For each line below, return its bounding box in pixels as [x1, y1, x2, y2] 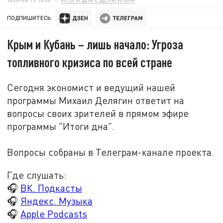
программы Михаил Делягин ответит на [7, 94, 185, 106]
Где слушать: [7, 169, 67, 181]
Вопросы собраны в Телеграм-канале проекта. [7, 146, 215, 158]
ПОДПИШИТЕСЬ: [7, 14, 52, 21]
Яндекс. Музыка [20, 195, 93, 207]
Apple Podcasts [20, 208, 88, 220]
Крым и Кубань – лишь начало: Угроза [7, 36, 184, 52]
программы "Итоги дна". [7, 120, 115, 132]
